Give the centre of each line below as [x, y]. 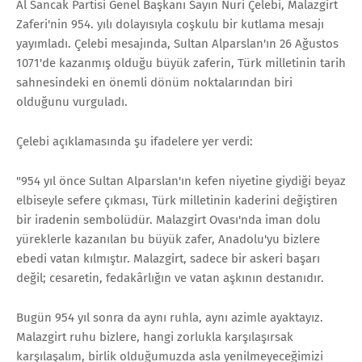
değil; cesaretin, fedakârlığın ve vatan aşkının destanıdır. [170, 278]
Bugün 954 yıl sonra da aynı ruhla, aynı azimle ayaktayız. [170, 317]
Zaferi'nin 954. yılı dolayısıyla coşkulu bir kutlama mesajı [170, 24]
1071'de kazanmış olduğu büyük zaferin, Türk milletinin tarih [181, 63]
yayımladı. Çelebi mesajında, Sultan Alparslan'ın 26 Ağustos [177, 43]
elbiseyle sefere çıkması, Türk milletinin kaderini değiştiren [177, 200]
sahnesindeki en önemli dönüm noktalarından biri [154, 82]
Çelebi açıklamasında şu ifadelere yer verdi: [135, 141]
